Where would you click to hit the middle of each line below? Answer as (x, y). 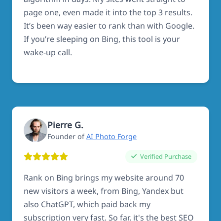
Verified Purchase (165, 156)
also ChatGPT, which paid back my (87, 204)
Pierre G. (65, 125)
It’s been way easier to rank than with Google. (109, 25)
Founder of (67, 137)
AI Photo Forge (111, 137)
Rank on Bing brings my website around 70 (104, 177)
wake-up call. (48, 52)
